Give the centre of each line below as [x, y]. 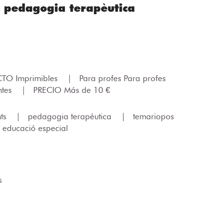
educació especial [35, 128]
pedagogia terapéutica [71, 116]
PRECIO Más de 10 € [72, 90]
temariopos [153, 116]
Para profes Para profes [124, 78]
